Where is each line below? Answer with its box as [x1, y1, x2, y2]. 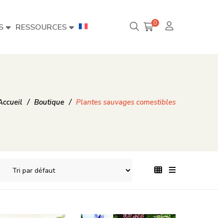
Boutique [34, 97, 64, 107]
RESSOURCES [16, 22, 67, 33]
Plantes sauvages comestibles [76, 97, 176, 107]
